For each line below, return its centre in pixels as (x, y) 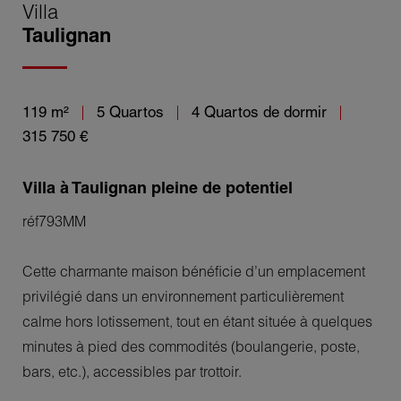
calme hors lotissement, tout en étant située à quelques (197, 321)
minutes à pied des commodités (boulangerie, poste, (191, 346)
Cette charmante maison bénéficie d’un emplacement (194, 271)
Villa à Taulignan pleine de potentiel (158, 188)
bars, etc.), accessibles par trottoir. (132, 371)
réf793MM (54, 221)
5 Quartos (130, 111)
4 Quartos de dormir (259, 111)
